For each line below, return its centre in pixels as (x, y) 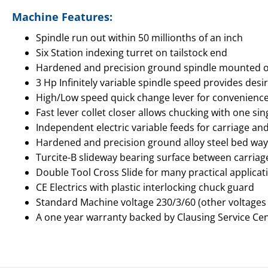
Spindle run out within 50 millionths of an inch (139, 37)
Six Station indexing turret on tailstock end (132, 52)
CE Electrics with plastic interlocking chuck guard (145, 187)
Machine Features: (62, 16)
